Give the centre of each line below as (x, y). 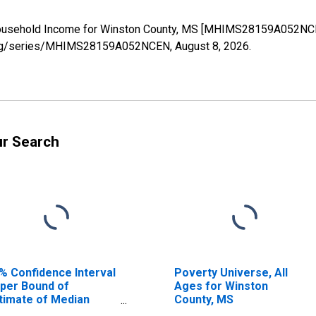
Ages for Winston (221, 286)
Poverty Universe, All (231, 272)
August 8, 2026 (212, 46)
